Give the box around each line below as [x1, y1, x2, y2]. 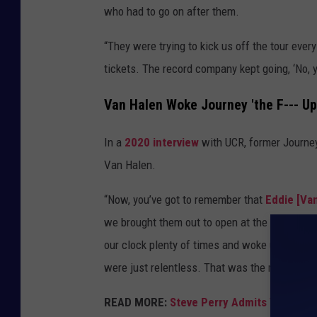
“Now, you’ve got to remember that [104, 192, 265, 207]
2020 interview [125, 134, 199, 149]
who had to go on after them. [104, 4, 239, 19]
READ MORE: [104, 294, 167, 309]
